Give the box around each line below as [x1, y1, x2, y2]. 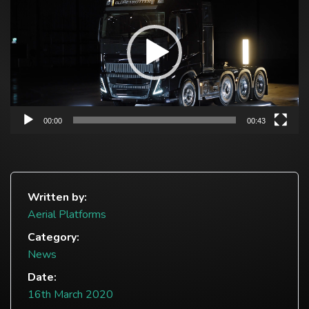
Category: [28, 229, 79, 245]
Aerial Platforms [28, 206, 106, 222]
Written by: [28, 189, 87, 205]
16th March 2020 [28, 286, 113, 302]
